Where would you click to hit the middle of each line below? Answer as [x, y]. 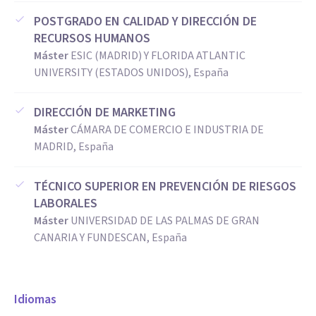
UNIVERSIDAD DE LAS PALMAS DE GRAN [165, 221]
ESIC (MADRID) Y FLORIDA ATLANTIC [158, 56]
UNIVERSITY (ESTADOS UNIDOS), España [131, 73]
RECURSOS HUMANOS [92, 38]
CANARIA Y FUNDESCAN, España [110, 238]
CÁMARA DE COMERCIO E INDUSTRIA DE [167, 130]
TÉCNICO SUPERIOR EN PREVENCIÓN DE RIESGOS [165, 187]
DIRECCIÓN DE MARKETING [105, 113]
